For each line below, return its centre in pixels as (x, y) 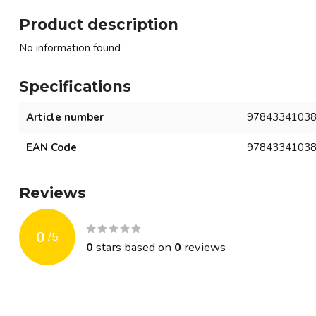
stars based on (134, 247)
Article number (65, 117)
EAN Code (51, 147)
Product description (99, 24)
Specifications (75, 86)
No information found (70, 48)
